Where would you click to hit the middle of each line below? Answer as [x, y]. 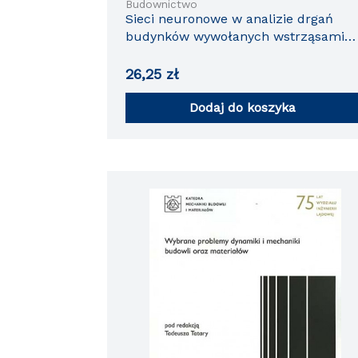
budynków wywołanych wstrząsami [235, 36]
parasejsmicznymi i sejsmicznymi [229, 54]
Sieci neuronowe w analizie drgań [229, 18]
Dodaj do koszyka [242, 107]
